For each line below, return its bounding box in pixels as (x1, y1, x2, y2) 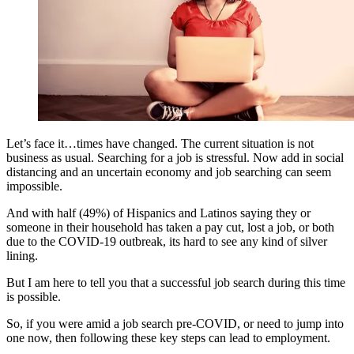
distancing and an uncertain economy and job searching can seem (6, 165, 331, 179)
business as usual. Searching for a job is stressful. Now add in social (6, 151, 344, 165)
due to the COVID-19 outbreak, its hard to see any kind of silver (6, 235, 327, 249)
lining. (6, 249, 41, 263)
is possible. (6, 290, 64, 304)
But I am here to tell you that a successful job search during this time (6, 276, 345, 290)
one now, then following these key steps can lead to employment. (6, 331, 330, 345)
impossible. (6, 179, 66, 194)
